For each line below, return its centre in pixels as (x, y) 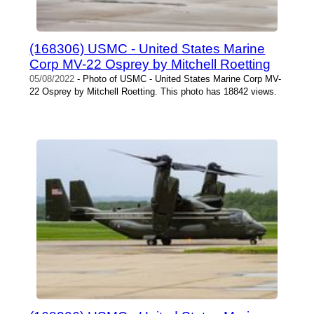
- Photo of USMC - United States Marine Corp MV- (178, 78)
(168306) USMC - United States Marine (148, 48)
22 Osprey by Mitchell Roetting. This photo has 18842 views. (153, 91)
